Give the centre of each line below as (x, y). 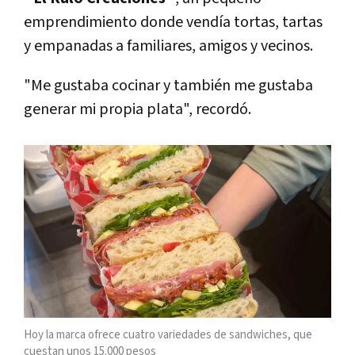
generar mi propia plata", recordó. (137, 109)
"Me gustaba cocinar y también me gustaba (168, 85)
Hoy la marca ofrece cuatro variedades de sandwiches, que (168, 335)
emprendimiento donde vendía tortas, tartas (173, 22)
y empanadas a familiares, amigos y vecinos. (168, 46)
